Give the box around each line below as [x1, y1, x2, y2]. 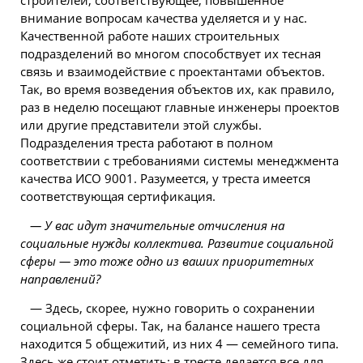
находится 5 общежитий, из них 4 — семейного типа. [20, 335, 339, 352]
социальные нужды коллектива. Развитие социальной [20, 235, 334, 251]
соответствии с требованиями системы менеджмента [20, 152, 339, 169]
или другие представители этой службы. [20, 117, 262, 133]
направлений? [20, 271, 100, 287]
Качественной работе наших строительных [20, 28, 280, 44]
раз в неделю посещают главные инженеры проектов [20, 99, 340, 115]
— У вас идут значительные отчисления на [30, 217, 284, 233]
